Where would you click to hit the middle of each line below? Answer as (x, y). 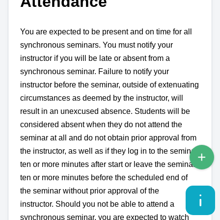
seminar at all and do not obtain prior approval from (108, 137)
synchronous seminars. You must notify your (96, 45)
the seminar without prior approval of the (90, 191)
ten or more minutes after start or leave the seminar (108, 164)
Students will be (162, 111)
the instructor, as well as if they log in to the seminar (109, 151)
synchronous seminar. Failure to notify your (95, 71)
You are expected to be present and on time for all (106, 31)
